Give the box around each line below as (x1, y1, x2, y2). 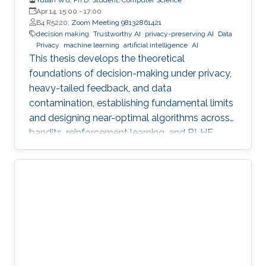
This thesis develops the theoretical (29, 52, 185, 64)
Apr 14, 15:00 (36, 7, 77, 15)
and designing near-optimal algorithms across (29, 112, 230, 123)
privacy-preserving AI (145, 29, 214, 38)
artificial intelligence (123, 40, 188, 49)
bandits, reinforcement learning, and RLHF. (29, 126, 214, 138)
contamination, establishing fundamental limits (29, 97, 233, 109)
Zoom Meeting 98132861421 (71, 18, 161, 27)
